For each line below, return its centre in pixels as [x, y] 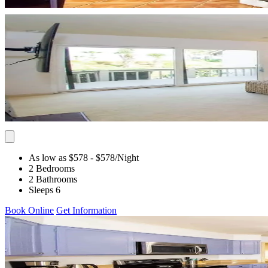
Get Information [86, 210]
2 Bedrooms [52, 168]
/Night [127, 157]
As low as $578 [58, 157]
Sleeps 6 [45, 190]
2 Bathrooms [53, 179]
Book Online [29, 210]
